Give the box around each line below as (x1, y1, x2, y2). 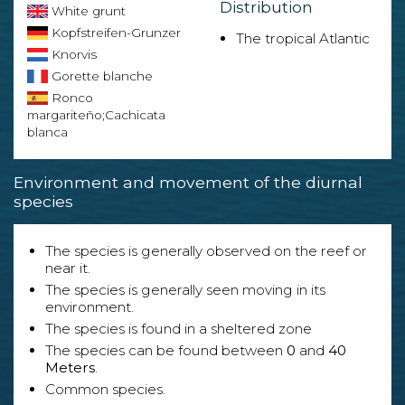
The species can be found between (45, 342, 287, 360)
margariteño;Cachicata (27, 108, 165, 123)
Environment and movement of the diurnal (14, 173, 363, 193)
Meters (45, 359, 95, 377)
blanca (27, 125, 68, 140)
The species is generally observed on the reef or (45, 242, 367, 260)
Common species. (45, 381, 165, 399)
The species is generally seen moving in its (45, 281, 325, 299)
